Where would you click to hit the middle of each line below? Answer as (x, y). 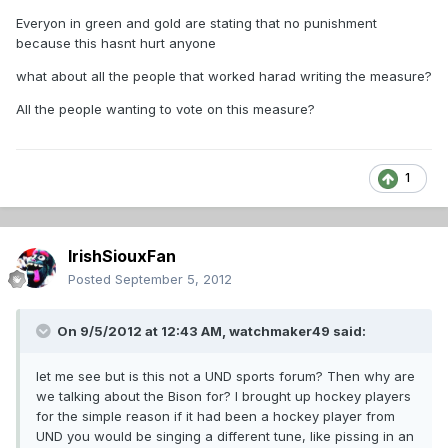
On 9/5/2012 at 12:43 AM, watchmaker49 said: (210, 331)
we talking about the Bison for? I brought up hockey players (223, 396)
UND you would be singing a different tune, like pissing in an (225, 436)
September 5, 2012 (173, 279)
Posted (91, 279)
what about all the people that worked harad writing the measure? (224, 76)
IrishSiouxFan (122, 256)
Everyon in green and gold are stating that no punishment (196, 23)
